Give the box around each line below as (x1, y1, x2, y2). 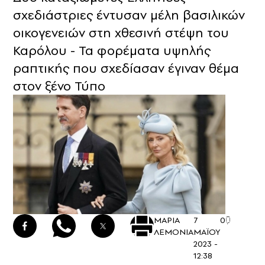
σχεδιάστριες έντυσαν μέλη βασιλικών (13, 6, 245, 24)
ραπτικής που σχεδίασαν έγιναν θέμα (13, 59, 239, 77)
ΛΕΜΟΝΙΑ (154, 226, 193, 238)
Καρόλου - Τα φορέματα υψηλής (13, 41, 211, 60)
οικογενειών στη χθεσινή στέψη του (13, 24, 229, 42)
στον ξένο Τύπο (13, 77, 105, 95)
